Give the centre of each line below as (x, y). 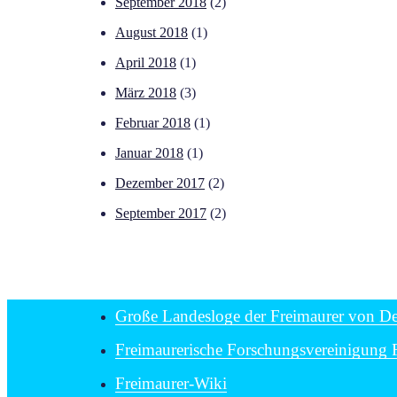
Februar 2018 (153, 123)
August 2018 (152, 33)
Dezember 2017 (160, 183)
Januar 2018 (149, 153)
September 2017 (161, 214)
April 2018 (146, 63)
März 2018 (146, 93)
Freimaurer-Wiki (171, 384)
